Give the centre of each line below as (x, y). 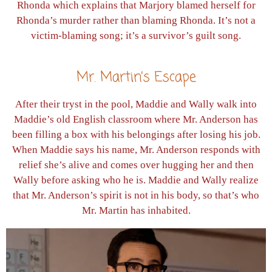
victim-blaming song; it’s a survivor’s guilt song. (136, 36)
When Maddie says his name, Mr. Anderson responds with (136, 150)
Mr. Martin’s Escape (136, 78)
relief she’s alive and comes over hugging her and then (136, 165)
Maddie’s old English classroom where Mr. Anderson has (136, 120)
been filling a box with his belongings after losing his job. (136, 135)
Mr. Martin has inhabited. (136, 211)
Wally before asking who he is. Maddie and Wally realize (136, 180)
